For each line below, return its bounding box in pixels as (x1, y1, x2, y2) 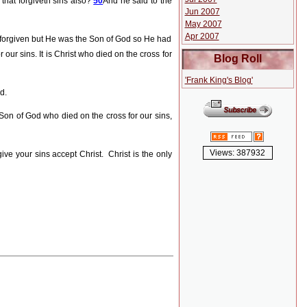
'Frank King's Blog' (184, 75, 253, 85)
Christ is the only (108, 149, 172, 160)
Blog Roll (213, 53, 262, 64)
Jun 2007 (184, 7, 220, 16)
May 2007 (184, 19, 222, 29)
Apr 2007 (184, 32, 219, 41)
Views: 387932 (210, 148, 265, 158)
